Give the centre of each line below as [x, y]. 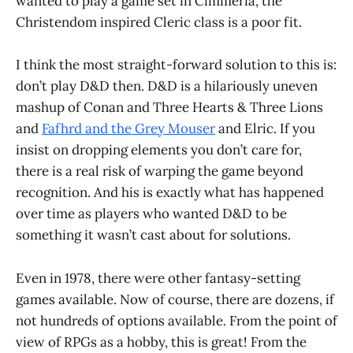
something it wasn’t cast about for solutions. [153, 235]
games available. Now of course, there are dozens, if [175, 299]
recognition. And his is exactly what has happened [170, 193]
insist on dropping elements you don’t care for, [159, 150]
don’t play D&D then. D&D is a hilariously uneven [167, 86]
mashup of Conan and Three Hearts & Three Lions [169, 108]
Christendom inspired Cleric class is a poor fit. [159, 22]
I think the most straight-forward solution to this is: [176, 65]
